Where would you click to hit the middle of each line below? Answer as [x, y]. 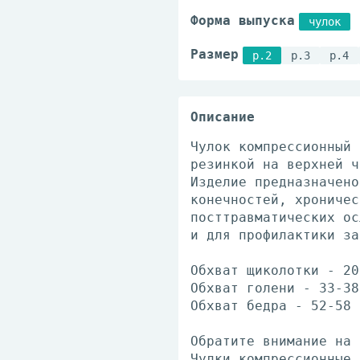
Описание [223, 117]
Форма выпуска [243, 20]
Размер [215, 54]
